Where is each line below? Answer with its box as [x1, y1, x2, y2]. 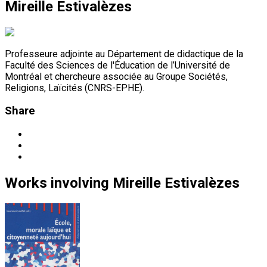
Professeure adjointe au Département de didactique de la [5, 48, 243, 60]
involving [51, 175, 109, 192]
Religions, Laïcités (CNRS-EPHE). [5, 82, 144, 94]
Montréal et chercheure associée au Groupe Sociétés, [5, 70, 228, 82]
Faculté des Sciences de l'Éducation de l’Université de [5, 59, 230, 71]
